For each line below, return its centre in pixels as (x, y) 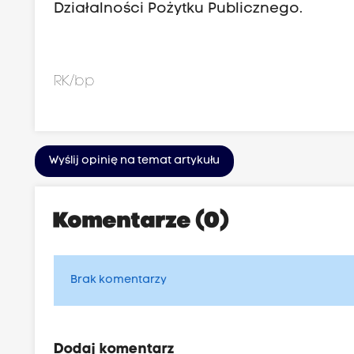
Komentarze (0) (142, 222)
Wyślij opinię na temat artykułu (135, 161)
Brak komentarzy (119, 281)
